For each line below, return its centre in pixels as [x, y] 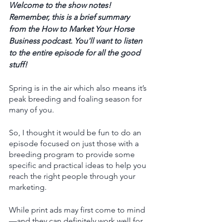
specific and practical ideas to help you [79, 165]
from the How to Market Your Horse [73, 29]
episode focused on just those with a [75, 143]
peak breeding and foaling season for [76, 99]
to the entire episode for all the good [76, 53]
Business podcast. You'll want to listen [77, 41]
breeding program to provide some [73, 154]
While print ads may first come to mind [78, 210]
